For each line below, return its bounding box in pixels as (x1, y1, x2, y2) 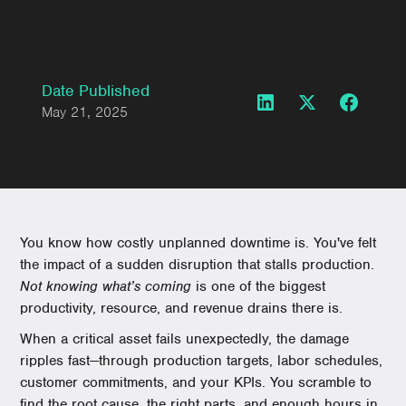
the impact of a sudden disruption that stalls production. (20, 256, 375, 274)
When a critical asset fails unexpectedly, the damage (20, 330, 350, 348)
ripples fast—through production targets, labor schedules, (20, 352, 383, 370)
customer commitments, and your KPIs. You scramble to (20, 373, 372, 391)
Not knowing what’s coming (20, 277, 192, 295)
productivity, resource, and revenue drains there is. (20, 299, 343, 317)
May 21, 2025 (42, 103, 129, 121)
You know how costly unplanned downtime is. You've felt (20, 234, 377, 252)
